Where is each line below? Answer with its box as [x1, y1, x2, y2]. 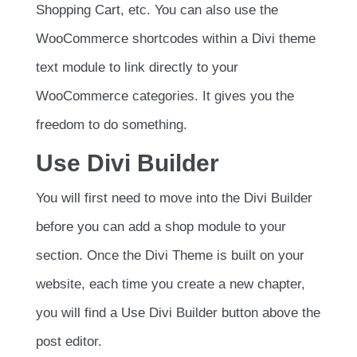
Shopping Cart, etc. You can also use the [36, 2, 278, 18]
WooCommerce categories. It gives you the [36, 88, 294, 104]
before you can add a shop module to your [36, 218, 286, 234]
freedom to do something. [36, 117, 187, 133]
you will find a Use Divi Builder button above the [36, 304, 320, 320]
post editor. [36, 333, 102, 349]
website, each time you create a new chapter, [36, 276, 305, 292]
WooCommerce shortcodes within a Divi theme [36, 31, 316, 47]
